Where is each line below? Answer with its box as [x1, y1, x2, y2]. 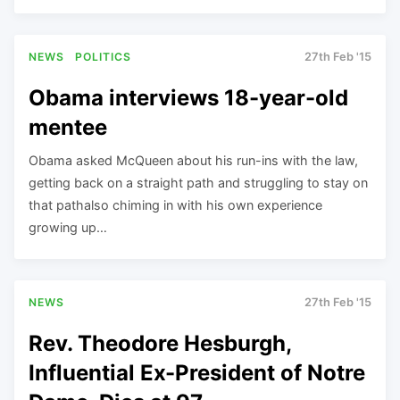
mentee [29, 113, 107, 140]
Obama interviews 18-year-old [29, 84, 348, 111]
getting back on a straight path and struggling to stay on [29, 174, 368, 190]
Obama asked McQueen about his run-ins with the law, [29, 152, 358, 168]
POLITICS [75, 50, 132, 64]
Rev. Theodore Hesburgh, [29, 329, 291, 356]
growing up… [29, 219, 107, 235]
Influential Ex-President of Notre [29, 359, 365, 386]
